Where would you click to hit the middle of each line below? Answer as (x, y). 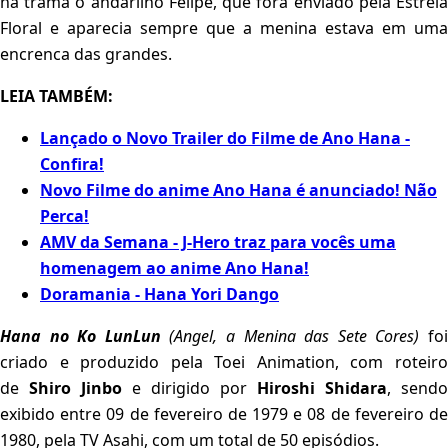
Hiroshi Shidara (322, 388)
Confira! (72, 164)
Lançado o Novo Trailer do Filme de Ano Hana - (225, 138)
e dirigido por (194, 388)
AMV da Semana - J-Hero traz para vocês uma (218, 242)
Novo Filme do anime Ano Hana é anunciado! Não (238, 190)
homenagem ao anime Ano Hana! (174, 268)
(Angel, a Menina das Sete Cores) (294, 336)
